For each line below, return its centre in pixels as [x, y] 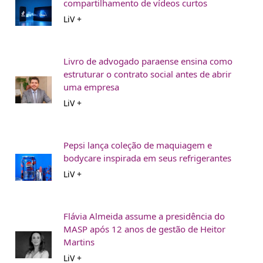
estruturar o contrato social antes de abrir [147, 74]
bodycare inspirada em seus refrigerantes [147, 158]
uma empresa [91, 87]
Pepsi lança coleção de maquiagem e [138, 145]
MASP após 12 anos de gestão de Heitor [144, 229]
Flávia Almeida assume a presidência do [144, 216]
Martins [79, 242]
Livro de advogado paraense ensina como [148, 61]
